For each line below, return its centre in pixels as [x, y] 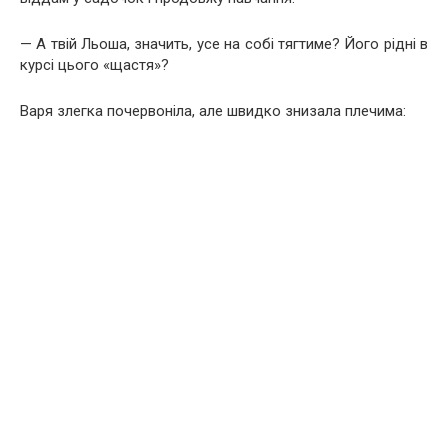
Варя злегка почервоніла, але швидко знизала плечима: [213, 111]
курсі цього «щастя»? [94, 65]
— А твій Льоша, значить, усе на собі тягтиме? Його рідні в [224, 44]
